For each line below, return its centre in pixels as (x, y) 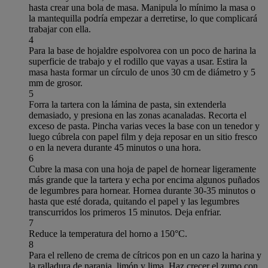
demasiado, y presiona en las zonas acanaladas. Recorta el (138, 115)
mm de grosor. (56, 83)
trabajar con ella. (60, 29)
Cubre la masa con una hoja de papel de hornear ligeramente (142, 169)
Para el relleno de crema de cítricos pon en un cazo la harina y (145, 255)
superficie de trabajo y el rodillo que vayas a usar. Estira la (138, 61)
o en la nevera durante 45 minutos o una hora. (115, 147)
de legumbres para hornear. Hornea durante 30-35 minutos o (142, 190)
